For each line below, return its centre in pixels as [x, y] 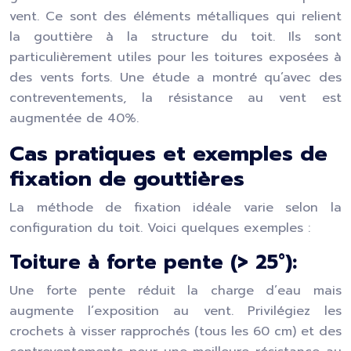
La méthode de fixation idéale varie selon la [175, 208]
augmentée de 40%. [74, 118]
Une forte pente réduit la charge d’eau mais [175, 291]
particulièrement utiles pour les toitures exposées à [175, 57]
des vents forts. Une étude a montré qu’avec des [175, 78]
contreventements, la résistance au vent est [175, 98]
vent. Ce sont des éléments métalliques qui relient [175, 16]
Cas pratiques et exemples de [168, 154]
